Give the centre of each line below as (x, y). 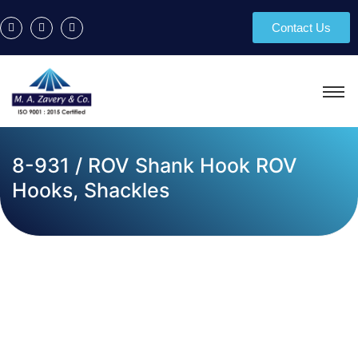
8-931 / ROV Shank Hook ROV (155, 165)
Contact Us (301, 28)
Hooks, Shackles (91, 190)
